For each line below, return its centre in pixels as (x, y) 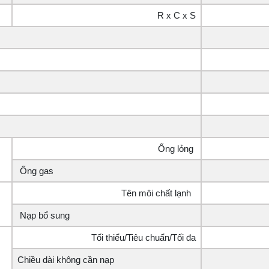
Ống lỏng (176, 149)
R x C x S (177, 16)
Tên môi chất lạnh (157, 193)
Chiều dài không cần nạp (66, 260)
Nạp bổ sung (45, 216)
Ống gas (35, 171)
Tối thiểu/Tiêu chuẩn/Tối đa (144, 238)
